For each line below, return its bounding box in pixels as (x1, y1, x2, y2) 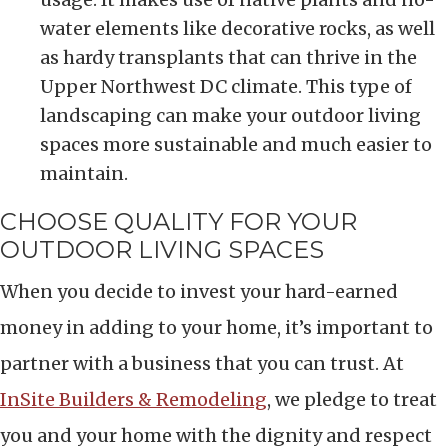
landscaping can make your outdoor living (40, 103, 421, 127)
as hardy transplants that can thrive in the (40, 45, 417, 69)
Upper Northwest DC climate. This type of (40, 74, 412, 98)
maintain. (40, 161, 128, 185)
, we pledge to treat (267, 387, 437, 411)
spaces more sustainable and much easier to (40, 132, 432, 156)
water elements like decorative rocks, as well (40, 16, 435, 40)
